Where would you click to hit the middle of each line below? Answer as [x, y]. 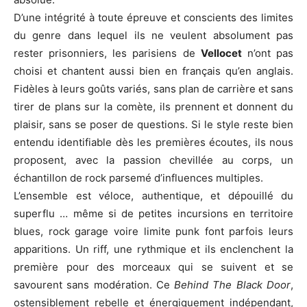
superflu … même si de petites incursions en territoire [153, 213]
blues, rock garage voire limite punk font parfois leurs [153, 231]
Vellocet [221, 53]
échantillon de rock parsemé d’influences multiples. [138, 178]
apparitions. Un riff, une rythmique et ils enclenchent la [153, 249]
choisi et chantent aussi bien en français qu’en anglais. [153, 71]
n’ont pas [268, 53]
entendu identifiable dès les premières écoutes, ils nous [153, 142]
